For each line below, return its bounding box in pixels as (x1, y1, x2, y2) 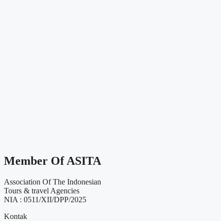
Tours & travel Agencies (4, 186, 79, 195)
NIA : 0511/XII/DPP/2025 (4, 195, 86, 204)
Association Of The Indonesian (4, 177, 101, 186)
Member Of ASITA (4, 154, 101, 167)
